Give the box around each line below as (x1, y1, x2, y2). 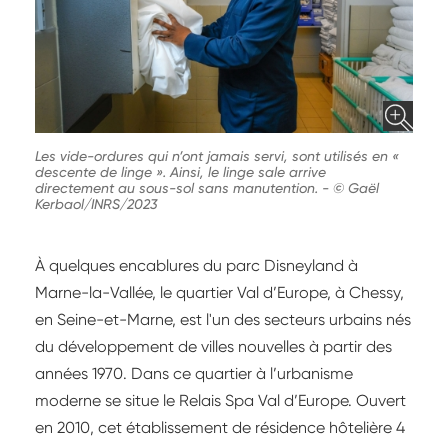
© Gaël (333, 180, 379, 197)
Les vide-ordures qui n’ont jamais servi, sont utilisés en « (35, 148, 399, 165)
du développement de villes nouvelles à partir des (35, 337, 392, 357)
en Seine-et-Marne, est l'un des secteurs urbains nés (35, 310, 411, 330)
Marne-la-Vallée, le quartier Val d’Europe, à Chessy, (35, 283, 404, 303)
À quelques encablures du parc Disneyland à (35, 256, 358, 276)
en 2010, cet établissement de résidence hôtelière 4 (35, 418, 405, 438)
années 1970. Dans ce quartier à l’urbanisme (35, 364, 353, 384)
